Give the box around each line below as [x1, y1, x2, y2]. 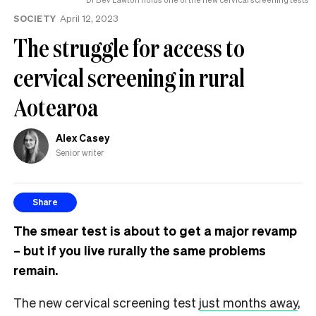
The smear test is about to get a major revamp [13, 221, 297, 238]
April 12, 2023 [59, 11, 119, 24]
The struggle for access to [13, 30, 245, 64]
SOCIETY [13, 11, 56, 24]
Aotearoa [13, 90, 98, 123]
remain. [13, 261, 61, 278]
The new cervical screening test [13, 293, 199, 310]
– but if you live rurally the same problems [13, 241, 266, 258]
